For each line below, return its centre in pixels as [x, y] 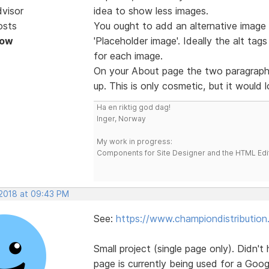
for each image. [128, 56]
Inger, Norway [121, 118]
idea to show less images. [151, 11]
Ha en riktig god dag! [133, 107]
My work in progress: [134, 141]
